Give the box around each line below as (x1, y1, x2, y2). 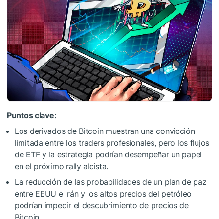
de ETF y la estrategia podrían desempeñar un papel (15, 150, 202, 160)
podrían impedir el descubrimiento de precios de (15, 200, 189, 211)
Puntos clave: (7, 110, 57, 121)
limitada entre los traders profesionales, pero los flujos (15, 138, 210, 148)
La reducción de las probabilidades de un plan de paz (15, 177, 207, 187)
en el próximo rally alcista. (15, 161, 109, 172)
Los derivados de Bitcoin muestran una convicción (15, 126, 195, 136)
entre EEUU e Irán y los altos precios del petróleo (15, 189, 192, 199)
